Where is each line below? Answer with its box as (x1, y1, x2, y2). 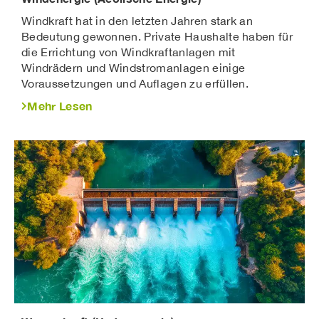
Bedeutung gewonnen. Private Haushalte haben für (21, 29, 293, 43)
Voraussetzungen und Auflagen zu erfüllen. (21, 76, 249, 90)
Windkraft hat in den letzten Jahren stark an (21, 14, 253, 27)
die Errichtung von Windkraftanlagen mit (21, 45, 236, 58)
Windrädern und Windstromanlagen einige (21, 61, 246, 74)
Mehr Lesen (27, 98, 93, 113)
